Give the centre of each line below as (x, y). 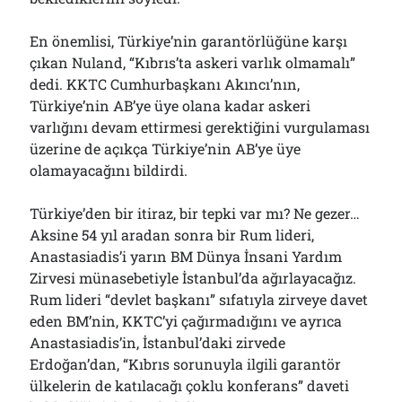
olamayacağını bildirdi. (109, 170)
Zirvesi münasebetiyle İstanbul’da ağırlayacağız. (193, 278)
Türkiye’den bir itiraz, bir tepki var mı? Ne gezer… (195, 213)
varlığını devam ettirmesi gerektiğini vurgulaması (200, 127)
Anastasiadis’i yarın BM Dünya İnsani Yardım (186, 256)
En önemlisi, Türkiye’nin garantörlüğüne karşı (189, 41)
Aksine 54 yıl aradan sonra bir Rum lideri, (172, 235)
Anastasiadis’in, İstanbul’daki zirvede (158, 342)
